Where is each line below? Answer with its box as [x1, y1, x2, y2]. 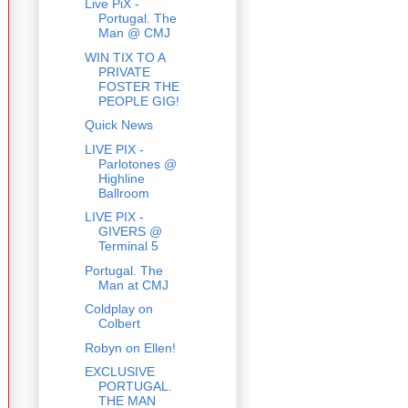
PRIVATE [97, 64, 150, 79]
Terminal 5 [97, 239, 158, 254]
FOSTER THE [97, 78, 179, 94]
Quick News [84, 117, 153, 133]
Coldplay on [84, 301, 153, 317]
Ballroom [97, 185, 149, 200]
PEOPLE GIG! [97, 93, 179, 108]
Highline [97, 170, 145, 186]
